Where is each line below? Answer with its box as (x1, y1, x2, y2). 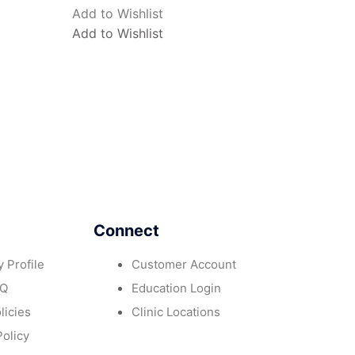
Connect (94, 220, 159, 240)
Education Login (132, 280, 221, 296)
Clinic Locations (132, 303, 220, 319)
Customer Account (132, 256, 236, 272)
